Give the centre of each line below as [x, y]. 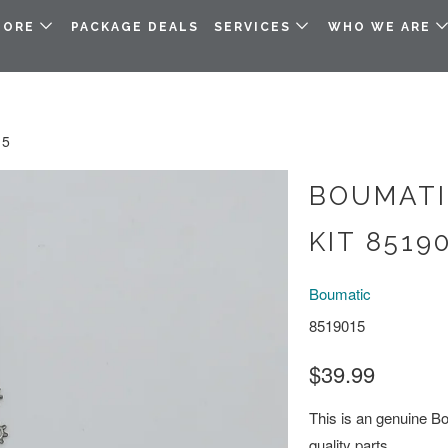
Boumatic [340, 293]
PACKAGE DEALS [135, 27]
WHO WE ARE [381, 27]
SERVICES [255, 27]
